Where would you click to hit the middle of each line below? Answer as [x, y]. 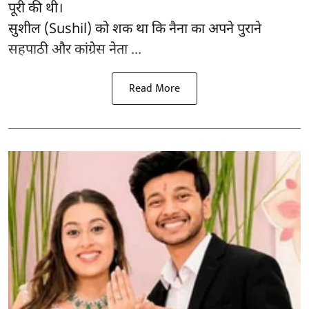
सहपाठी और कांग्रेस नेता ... [75, 50]
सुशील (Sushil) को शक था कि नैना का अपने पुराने [135, 29]
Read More [154, 88]
